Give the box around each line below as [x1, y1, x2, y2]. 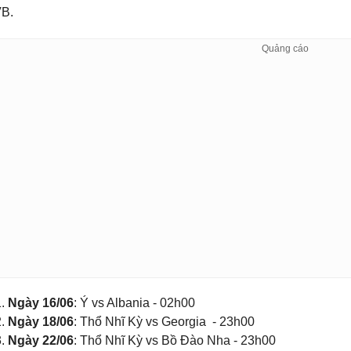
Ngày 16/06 [8, 296, 74, 309]
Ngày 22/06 [8, 334, 74, 347]
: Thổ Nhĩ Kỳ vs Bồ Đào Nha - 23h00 [74, 334, 276, 347]
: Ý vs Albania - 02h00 [74, 296, 198, 309]
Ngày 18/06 [8, 315, 74, 328]
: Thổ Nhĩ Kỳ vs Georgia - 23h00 [74, 315, 255, 328]
